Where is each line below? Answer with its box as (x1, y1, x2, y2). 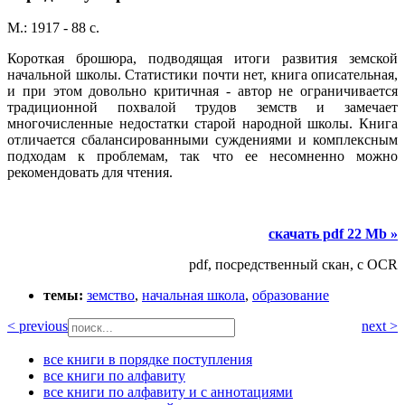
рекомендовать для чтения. (7, 165, 173, 181)
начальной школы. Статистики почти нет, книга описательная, (7, 67, 398, 83)
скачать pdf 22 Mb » (268, 226, 398, 242)
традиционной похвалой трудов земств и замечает (7, 99, 398, 116)
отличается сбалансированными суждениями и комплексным (7, 132, 398, 148)
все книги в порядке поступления (43, 352, 252, 368)
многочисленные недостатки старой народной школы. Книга (7, 116, 398, 132)
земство (87, 287, 135, 304)
